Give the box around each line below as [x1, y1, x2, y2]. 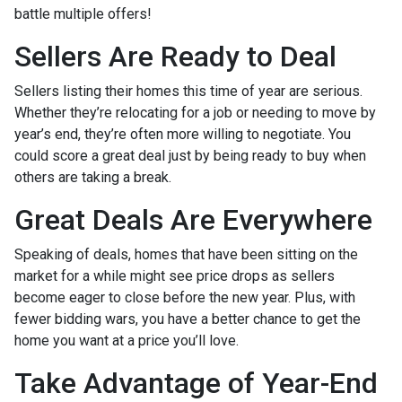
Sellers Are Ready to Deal [14, 39, 336, 74]
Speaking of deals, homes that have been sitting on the [14, 246, 358, 263]
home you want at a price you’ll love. [14, 332, 239, 349]
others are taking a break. [14, 169, 171, 186]
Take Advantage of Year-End [14, 366, 378, 400]
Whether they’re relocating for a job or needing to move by [14, 104, 376, 121]
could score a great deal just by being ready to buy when [14, 147, 366, 164]
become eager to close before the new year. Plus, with [14, 289, 355, 306]
